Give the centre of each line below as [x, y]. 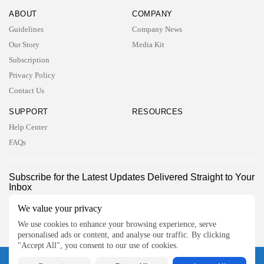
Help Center [28, 127]
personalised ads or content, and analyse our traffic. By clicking [124, 235]
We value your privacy [60, 208]
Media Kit [148, 44]
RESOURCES [158, 111]
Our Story [24, 44]
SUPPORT [29, 111]
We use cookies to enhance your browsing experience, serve [117, 224]
